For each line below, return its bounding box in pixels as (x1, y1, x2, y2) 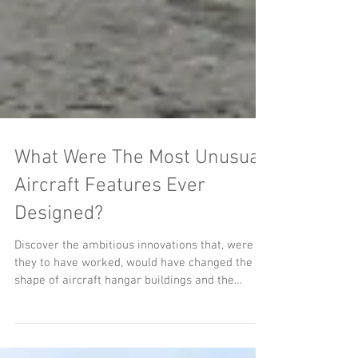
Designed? (14, 228, 103, 252)
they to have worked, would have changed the (14, 281, 253, 296)
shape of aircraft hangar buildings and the (14, 299, 234, 313)
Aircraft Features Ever (14, 200, 205, 224)
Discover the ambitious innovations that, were (14, 264, 253, 278)
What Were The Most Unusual (14, 172, 265, 196)
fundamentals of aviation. (14, 316, 147, 331)
